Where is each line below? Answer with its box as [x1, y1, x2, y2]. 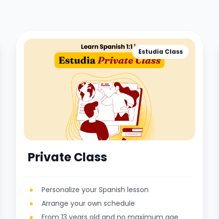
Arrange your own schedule [42, 198, 135, 208]
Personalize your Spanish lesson [42, 185, 149, 195]
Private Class [28, 149, 107, 165]
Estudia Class [138, 47, 183, 56]
